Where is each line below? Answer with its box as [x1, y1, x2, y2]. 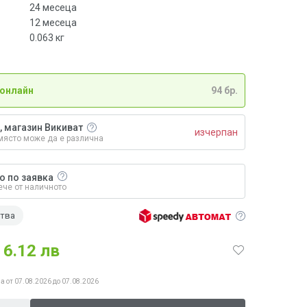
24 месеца [29, 1, 77, 13]
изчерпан [195, 126, 238, 138]
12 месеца [29, 16, 77, 28]
